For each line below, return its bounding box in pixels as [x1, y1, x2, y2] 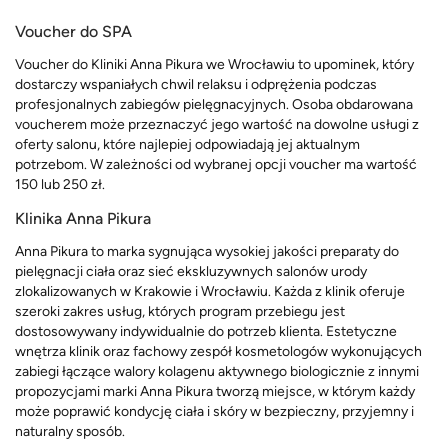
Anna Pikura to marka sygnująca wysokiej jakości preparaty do [15, 242, 399, 260]
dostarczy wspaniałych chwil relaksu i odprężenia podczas [15, 75, 377, 93]
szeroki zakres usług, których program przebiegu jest [15, 302, 345, 320]
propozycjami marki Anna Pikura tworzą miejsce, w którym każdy [15, 382, 415, 400]
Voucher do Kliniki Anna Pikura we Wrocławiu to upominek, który [15, 55, 414, 73]
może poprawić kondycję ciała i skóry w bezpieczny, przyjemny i [15, 402, 414, 420]
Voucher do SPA [15, 21, 132, 41]
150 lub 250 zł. [15, 175, 105, 193]
